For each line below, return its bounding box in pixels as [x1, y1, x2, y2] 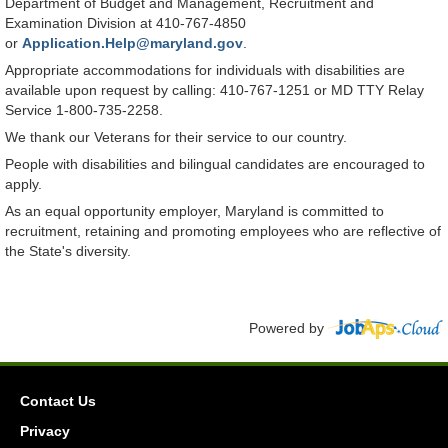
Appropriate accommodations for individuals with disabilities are [5, 62, 405, 79]
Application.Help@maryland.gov [22, 35, 243, 52]
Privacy [20, 423, 70, 440]
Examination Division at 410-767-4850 [5, 15, 246, 32]
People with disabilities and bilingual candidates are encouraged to [5, 156, 425, 173]
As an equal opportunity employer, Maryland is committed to [5, 203, 384, 220]
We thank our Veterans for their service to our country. [5, 129, 347, 146]
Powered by [249, 320, 328, 337]
